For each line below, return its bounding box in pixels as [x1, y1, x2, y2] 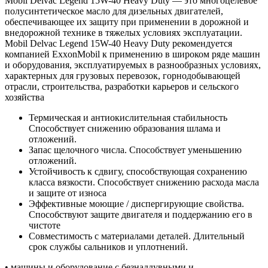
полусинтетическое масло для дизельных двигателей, [5, 5, 223, 16]
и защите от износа [29, 187, 106, 198]
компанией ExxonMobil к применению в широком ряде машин [5, 48, 260, 59]
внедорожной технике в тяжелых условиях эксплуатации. [5, 27, 242, 38]
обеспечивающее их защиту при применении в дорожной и [5, 16, 249, 27]
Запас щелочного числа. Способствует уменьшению [29, 144, 242, 155]
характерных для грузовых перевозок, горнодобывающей [5, 70, 240, 81]
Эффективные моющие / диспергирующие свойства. [29, 198, 244, 209]
